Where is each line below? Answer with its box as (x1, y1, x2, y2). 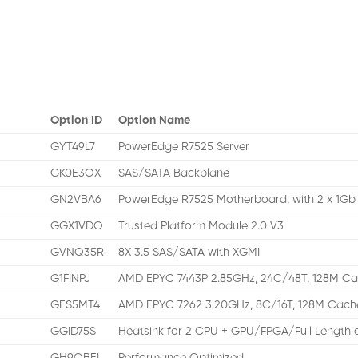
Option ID (50, 114, 103, 128)
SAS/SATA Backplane (118, 167, 230, 181)
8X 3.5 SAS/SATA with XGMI (118, 246, 261, 260)
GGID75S (50, 325, 97, 339)
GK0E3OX (50, 167, 101, 181)
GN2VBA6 (50, 193, 102, 207)
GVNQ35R (50, 246, 105, 260)
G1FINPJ (50, 272, 91, 286)
